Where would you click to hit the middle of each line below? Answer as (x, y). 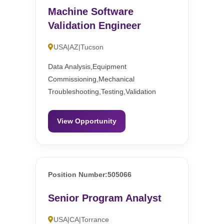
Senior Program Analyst (105, 198)
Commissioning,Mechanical (91, 79)
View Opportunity (87, 121)
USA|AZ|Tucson (79, 47)
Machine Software (91, 12)
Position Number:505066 (90, 175)
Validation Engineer (95, 26)
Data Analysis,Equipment (87, 67)
